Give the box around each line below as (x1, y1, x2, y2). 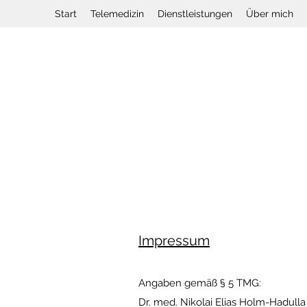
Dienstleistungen (158, 8, 232, 19)
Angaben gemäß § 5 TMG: (138, 277, 261, 289)
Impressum (138, 232, 210, 249)
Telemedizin (90, 8, 144, 19)
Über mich (246, 8, 293, 19)
